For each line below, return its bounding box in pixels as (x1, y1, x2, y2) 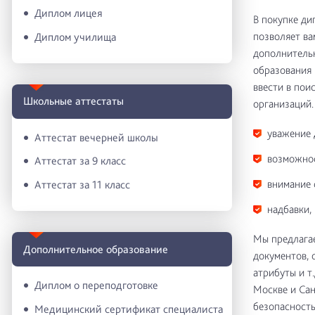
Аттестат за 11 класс (34, 178, 130, 192)
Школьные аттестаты (23, 94, 124, 108)
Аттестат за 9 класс (34, 154, 126, 168)
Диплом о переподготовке (34, 278, 158, 292)
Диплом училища (34, 30, 116, 44)
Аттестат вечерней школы (34, 130, 158, 144)
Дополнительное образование (23, 242, 168, 256)
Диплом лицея (34, 6, 103, 20)
